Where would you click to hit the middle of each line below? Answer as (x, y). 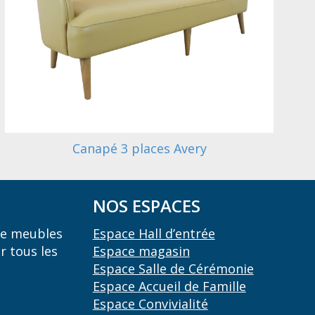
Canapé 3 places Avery (139, 148)
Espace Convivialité (150, 303)
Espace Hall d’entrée (154, 233)
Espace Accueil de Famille (169, 286)
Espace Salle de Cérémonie (173, 268)
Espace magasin (141, 251)
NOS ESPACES (146, 205)
